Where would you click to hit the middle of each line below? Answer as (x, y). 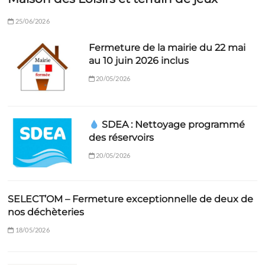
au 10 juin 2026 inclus (138, 61)
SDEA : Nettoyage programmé (172, 125)
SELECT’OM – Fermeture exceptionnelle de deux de (131, 199)
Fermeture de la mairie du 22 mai (167, 48)
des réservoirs (121, 138)
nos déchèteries (46, 212)
